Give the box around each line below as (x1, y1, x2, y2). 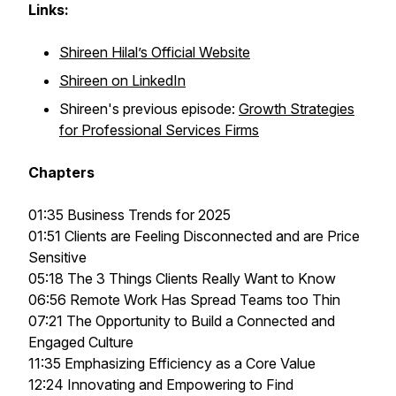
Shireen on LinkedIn (59, 72, 186, 89)
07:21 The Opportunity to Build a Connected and (28, 312, 335, 330)
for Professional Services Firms (59, 121, 259, 139)
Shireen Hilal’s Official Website (59, 43, 250, 61)
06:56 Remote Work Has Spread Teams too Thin (28, 291, 340, 308)
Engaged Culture (28, 333, 133, 351)
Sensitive (28, 248, 87, 266)
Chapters (28, 164, 95, 181)
